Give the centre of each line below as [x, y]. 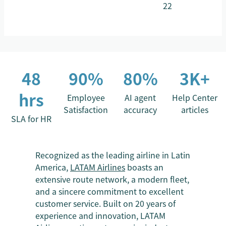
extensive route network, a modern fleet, [112, 179]
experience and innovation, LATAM [100, 215]
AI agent [140, 97]
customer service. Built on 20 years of [105, 203]
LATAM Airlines [98, 167]
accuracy [140, 109]
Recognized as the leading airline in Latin [113, 155]
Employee [86, 97]
